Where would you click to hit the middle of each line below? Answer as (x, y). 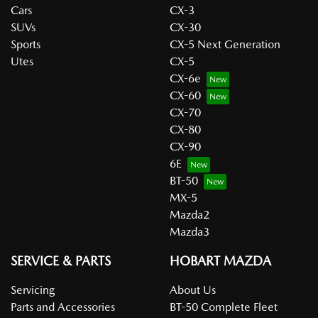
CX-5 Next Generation (225, 44)
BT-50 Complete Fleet (224, 307)
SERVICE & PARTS (61, 261)
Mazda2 (190, 215)
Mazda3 (190, 232)
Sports (26, 44)
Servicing (33, 290)
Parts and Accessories (63, 307)
